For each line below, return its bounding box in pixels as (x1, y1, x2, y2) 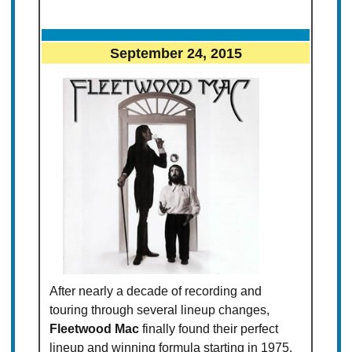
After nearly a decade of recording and (49, 284, 262, 299)
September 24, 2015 (109, 45, 242, 62)
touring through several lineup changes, (49, 303, 270, 317)
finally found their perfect (139, 322, 279, 336)
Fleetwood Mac (49, 322, 140, 336)
